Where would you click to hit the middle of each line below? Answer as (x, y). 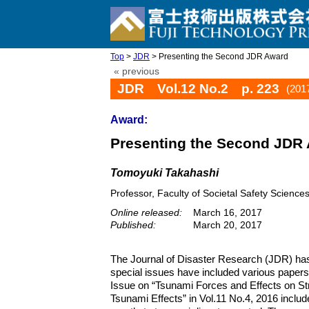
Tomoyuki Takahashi (165, 173)
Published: (133, 225)
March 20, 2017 (228, 225)
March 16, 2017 (228, 212)
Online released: (146, 212)
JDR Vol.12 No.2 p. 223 (198, 89)
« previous (137, 71)
